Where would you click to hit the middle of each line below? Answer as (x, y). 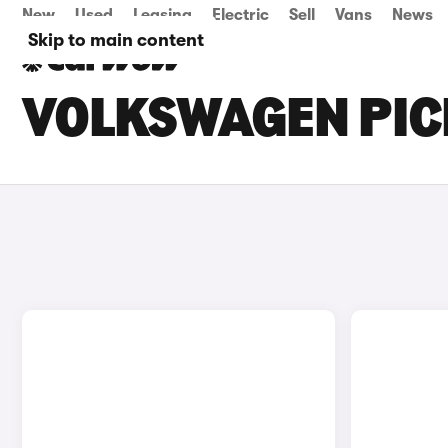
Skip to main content (116, 40)
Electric (240, 15)
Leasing (162, 15)
